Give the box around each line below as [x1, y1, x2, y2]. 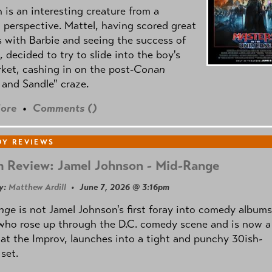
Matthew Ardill [8, 181, 66, 192]
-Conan [130, 63, 165, 76]
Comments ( [33, 101, 92, 115]
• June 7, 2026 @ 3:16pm [66, 181, 169, 192]
